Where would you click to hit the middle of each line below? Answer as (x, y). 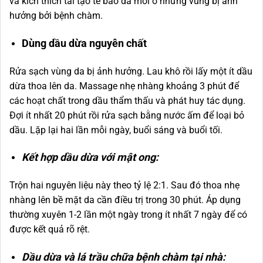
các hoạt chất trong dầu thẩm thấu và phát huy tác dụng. (127, 100)
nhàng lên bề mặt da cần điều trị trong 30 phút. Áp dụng (125, 200)
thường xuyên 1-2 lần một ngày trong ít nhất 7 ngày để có (128, 215)
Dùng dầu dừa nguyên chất (84, 43)
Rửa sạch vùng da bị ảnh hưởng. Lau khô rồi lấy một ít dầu (131, 71)
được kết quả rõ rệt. (50, 230)
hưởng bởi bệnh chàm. (56, 16)
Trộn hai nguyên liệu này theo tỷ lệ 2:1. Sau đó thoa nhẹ (124, 186)
